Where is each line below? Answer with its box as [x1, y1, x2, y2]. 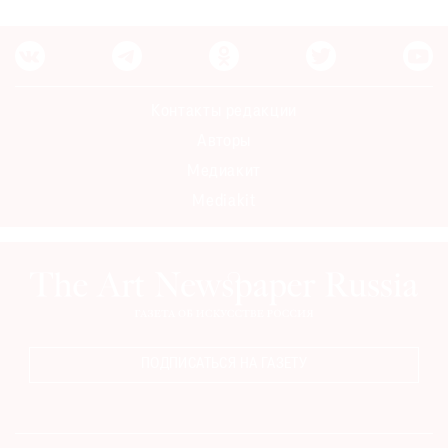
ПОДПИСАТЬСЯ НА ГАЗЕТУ [140, 356, 308, 372]
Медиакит [186, 164, 262, 181]
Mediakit [192, 194, 256, 211]
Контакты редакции [151, 104, 297, 121]
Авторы [197, 134, 251, 151]
